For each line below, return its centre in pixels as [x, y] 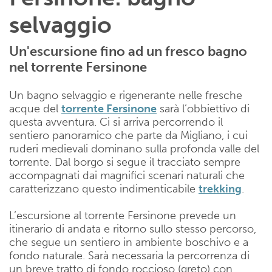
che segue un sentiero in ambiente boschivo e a [129, 242]
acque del [35, 109]
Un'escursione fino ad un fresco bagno [128, 51]
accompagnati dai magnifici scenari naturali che [127, 175]
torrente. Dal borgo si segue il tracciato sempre [125, 162]
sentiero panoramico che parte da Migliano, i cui [128, 135]
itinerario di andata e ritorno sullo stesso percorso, [133, 229]
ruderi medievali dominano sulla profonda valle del [134, 149]
